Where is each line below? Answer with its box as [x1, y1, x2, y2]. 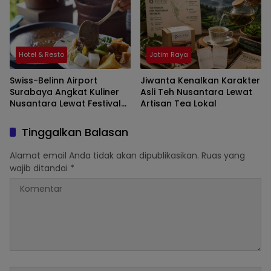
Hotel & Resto [19, 50, 64, 60]
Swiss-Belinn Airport [10, 74, 97, 87]
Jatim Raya [149, 50, 188, 60]
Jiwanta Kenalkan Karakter [140, 74, 260, 87]
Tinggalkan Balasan [22, 125, 128, 140]
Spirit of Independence [10, 109, 110, 122]
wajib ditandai [10, 162, 70, 175]
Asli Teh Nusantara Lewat [140, 86, 252, 99]
